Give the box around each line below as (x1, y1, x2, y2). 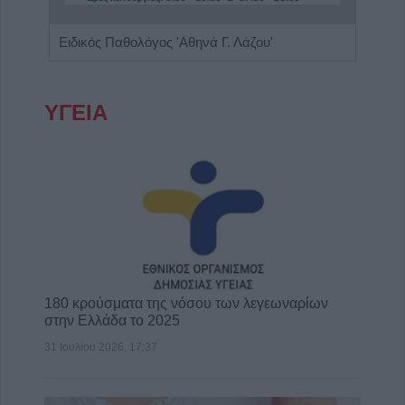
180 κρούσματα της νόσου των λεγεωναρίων (44, 295, 328, 311)
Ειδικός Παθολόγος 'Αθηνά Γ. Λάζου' (59, 34, 273, 51)
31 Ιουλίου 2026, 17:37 (44, 340, 157, 353)
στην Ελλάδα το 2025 (44, 312, 180, 328)
